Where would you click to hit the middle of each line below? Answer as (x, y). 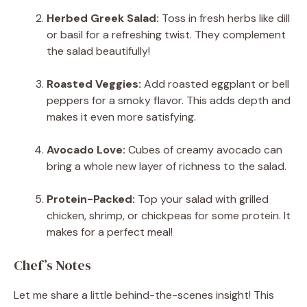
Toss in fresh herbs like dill (224, 18)
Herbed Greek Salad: (103, 18)
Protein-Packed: (91, 199)
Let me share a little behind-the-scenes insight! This (144, 295)
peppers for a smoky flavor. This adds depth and (169, 100)
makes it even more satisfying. (121, 116)
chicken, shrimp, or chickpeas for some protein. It (169, 215)
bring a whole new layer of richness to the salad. (167, 166)
